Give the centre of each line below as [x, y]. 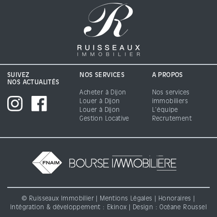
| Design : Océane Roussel [167, 208]
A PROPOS [167, 76]
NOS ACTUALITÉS [33, 83]
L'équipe [165, 110]
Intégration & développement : [59, 208]
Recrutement [172, 119]
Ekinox [117, 208]
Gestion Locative [104, 119]
